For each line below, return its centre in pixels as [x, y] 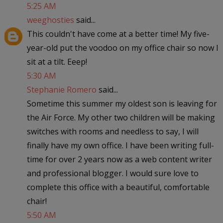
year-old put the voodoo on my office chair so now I [122, 48]
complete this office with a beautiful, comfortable [118, 187]
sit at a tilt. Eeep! [57, 61]
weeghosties [50, 20]
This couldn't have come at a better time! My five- [118, 34]
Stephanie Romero [61, 89]
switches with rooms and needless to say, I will [112, 131]
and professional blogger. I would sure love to [112, 173]
